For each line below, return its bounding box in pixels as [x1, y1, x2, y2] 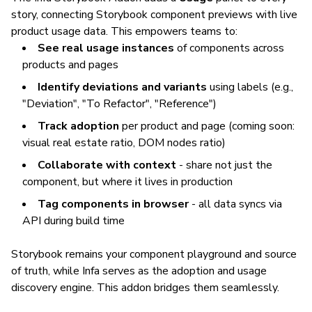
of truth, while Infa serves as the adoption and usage [11, 263, 267, 279]
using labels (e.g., [207, 79, 293, 95]
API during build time [22, 213, 125, 228]
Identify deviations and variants [38, 79, 207, 95]
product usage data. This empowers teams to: [11, 24, 237, 39]
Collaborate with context [38, 157, 176, 173]
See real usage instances [38, 40, 174, 56]
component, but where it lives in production [22, 174, 233, 189]
